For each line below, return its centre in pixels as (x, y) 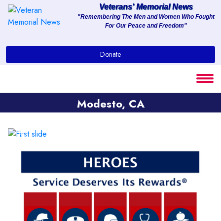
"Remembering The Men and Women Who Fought (146, 17)
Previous (37, 139)
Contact (37, 121)
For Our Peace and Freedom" (146, 26)
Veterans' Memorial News (146, 7)
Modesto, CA (110, 104)
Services (38, 69)
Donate (110, 54)
